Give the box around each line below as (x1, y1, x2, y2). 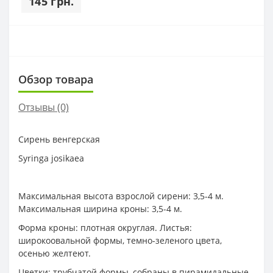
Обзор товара (18, 71, 93, 87)
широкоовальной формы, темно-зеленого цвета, (18, 234, 222, 246)
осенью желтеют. (18, 247, 91, 259)
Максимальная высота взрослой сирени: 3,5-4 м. (18, 190, 224, 202)
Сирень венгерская (18, 133, 100, 145)
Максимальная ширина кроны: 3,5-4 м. (18, 202, 182, 214)
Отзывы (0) (18, 100, 69, 114)
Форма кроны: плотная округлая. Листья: (18, 221, 192, 233)
